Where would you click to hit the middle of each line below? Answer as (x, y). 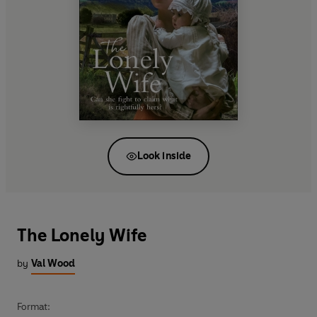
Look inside (164, 156)
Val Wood (53, 263)
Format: (34, 306)
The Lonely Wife (82, 235)
